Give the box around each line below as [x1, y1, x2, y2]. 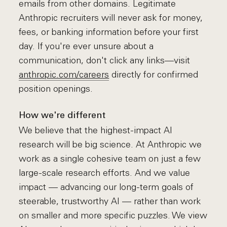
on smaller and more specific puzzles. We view [19, 210, 208, 221]
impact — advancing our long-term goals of [19, 181, 194, 193]
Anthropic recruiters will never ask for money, [19, 12, 203, 23]
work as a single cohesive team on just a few [19, 153, 201, 164]
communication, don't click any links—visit [19, 55, 191, 66]
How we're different [19, 111, 106, 121]
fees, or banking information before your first [19, 26, 199, 37]
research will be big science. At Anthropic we [19, 139, 202, 150]
